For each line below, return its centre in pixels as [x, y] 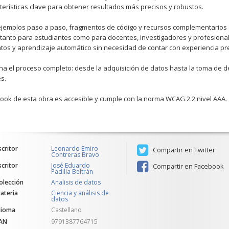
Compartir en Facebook [187, 166]
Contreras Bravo [75, 155]
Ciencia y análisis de [80, 193]
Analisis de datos [76, 182]
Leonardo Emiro [75, 148]
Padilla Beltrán [72, 171]
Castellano [67, 210]
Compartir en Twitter [183, 150]
